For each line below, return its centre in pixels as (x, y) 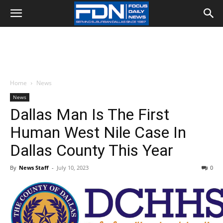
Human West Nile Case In (98, 132)
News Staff (34, 167)
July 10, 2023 (73, 167)
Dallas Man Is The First (90, 114)
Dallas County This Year (92, 150)
